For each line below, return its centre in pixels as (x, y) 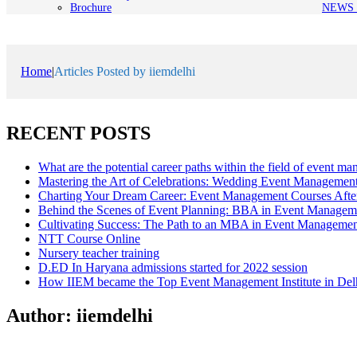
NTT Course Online (89, 238)
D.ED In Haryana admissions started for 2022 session (173, 267)
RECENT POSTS (78, 133)
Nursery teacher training (99, 253)
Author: (41, 315)
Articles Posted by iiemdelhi (125, 71)
